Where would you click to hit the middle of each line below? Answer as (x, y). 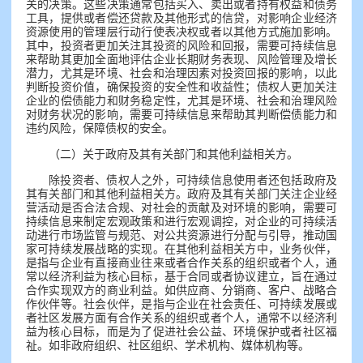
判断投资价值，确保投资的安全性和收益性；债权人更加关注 (181, 87)
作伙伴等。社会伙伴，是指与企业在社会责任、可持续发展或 (181, 304)
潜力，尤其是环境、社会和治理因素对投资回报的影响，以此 (181, 73)
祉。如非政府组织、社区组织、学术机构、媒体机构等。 (168, 346)
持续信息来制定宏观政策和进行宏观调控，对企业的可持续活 (181, 222)
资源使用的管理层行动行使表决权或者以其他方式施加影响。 (181, 32)
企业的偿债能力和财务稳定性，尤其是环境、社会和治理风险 (181, 101)
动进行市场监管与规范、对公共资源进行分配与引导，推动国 (181, 235)
